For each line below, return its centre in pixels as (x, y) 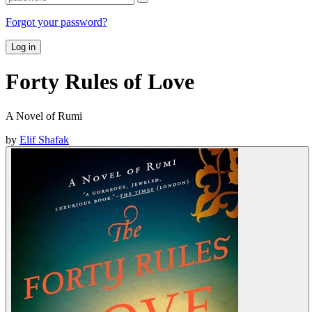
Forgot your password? (56, 22)
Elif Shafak (44, 139)
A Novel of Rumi (44, 116)
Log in (23, 47)
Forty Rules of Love (100, 82)
